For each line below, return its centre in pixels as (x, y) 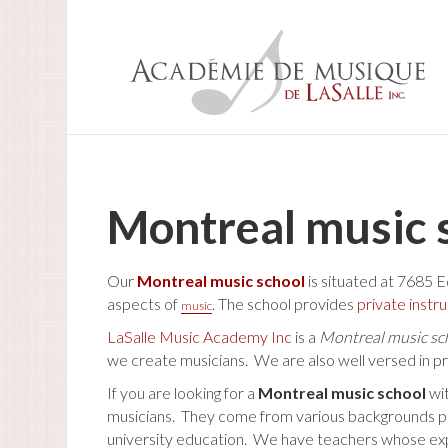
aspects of (144, 303)
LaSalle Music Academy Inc (200, 336)
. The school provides (285, 303)
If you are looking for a (183, 392)
